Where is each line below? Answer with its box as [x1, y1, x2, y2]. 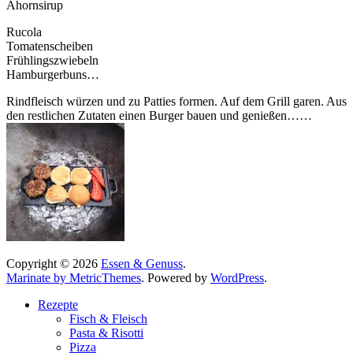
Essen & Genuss [101, 256, 183, 270]
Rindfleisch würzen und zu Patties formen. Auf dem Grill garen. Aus [6, 94, 347, 108]
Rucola [6, 24, 42, 39]
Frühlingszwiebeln [6, 53, 98, 67]
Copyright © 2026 [6, 256, 101, 270]
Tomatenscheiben [6, 39, 93, 53]
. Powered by [141, 270, 210, 284]
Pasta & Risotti [69, 325, 143, 340]
